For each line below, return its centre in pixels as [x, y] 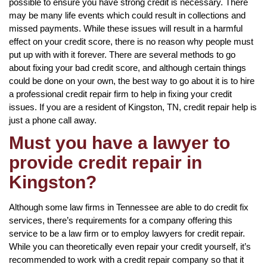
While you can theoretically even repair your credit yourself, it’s [130, 246]
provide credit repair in [105, 162]
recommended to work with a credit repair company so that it [126, 259]
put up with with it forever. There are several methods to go [122, 54]
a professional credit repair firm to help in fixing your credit [120, 94]
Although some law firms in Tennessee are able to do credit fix [129, 207]
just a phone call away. [53, 120]
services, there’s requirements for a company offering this [121, 220]
